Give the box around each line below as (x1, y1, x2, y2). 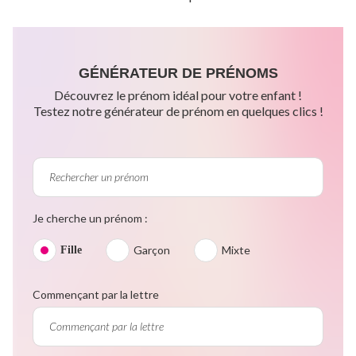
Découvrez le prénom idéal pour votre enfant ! (54, 87, 302, 103)
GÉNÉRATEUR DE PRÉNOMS (78, 64, 278, 81)
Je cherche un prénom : (33, 211, 148, 225)
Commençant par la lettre (33, 287, 159, 301)
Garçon (133, 242, 170, 257)
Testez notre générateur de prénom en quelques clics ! (33, 103, 323, 118)
